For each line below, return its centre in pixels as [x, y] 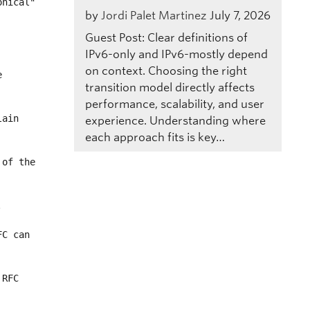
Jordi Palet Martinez [154, 15]
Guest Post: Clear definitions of [166, 37]
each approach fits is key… [155, 137]
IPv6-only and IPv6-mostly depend [176, 54]
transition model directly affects [170, 87]
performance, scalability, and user [174, 104]
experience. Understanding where [175, 120]
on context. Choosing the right [166, 71]
